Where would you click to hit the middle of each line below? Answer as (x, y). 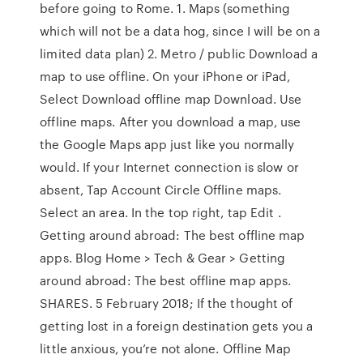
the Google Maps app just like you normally (167, 144)
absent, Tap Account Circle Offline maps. (161, 190)
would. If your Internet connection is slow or (169, 167)
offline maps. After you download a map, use (171, 122)
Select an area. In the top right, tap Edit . (160, 212)
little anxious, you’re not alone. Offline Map (165, 348)
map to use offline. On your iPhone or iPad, (165, 76)
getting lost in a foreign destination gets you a (177, 326)
